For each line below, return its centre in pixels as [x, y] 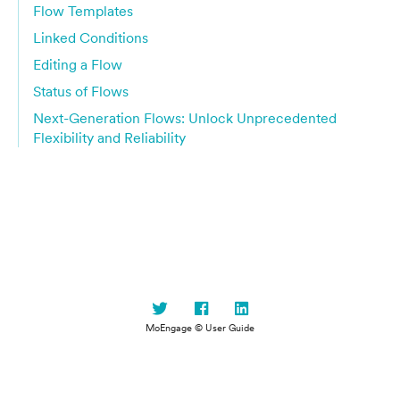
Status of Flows [81, 91]
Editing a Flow [78, 64]
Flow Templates [83, 11]
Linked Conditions [91, 37]
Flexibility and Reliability [109, 137]
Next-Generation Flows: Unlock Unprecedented [185, 118]
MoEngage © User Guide [200, 328]
